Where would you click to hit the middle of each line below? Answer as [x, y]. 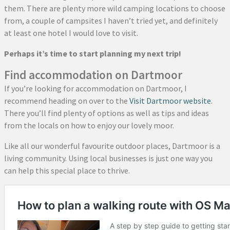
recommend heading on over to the [67, 101]
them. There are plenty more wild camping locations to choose [115, 8]
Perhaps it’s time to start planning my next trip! [93, 53]
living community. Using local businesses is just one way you [108, 158]
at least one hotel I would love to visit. [71, 33]
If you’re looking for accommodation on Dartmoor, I [95, 88]
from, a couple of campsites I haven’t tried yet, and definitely [111, 21]
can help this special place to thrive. [67, 170]
